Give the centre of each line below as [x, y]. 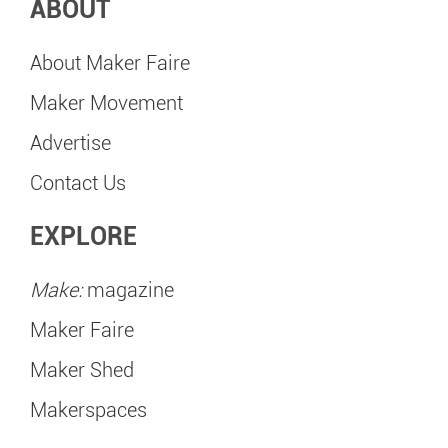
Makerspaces [88, 410]
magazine [128, 290]
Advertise [70, 143]
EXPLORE [83, 236]
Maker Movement [106, 103]
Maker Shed [82, 370]
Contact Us [78, 183]
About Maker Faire [110, 63]
